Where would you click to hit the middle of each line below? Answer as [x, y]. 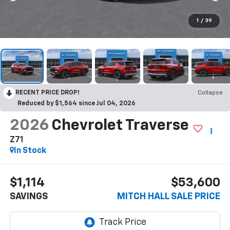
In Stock [30, 151]
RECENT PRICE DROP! [47, 93]
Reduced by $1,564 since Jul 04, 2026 [76, 103]
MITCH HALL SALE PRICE [169, 197]
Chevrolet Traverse [120, 126]
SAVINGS [28, 197]
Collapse [210, 93]
